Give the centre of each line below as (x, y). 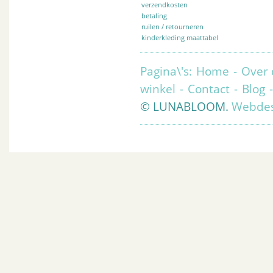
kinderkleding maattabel (180, 37)
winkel (158, 89)
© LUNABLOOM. (184, 106)
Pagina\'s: (168, 71)
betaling (154, 16)
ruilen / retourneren (172, 27)
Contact (209, 89)
